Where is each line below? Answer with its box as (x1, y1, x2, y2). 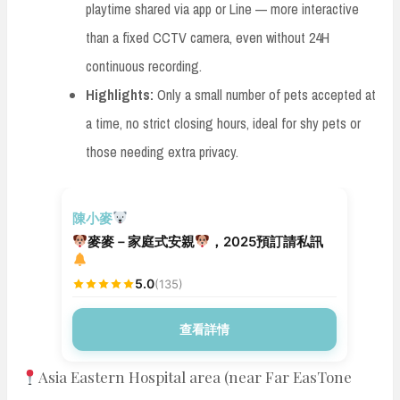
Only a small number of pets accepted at (154, 84, 376, 104)
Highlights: (86, 84, 154, 104)
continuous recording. (86, 55, 202, 76)
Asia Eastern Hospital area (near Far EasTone (38, 366, 353, 387)
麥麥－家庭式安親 (87, 232, 196, 250)
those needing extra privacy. (86, 141, 238, 162)
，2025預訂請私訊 (210, 232, 324, 250)
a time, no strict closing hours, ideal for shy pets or (86, 112, 361, 133)
